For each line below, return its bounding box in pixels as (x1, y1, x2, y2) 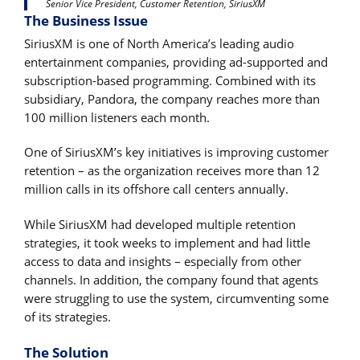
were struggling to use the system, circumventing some (24, 289, 329, 306)
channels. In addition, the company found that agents (24, 271, 318, 288)
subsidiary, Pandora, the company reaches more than (24, 91, 320, 107)
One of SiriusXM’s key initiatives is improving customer (24, 144, 329, 161)
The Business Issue (24, 10, 148, 30)
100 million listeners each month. (24, 109, 210, 125)
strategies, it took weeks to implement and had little (24, 234, 310, 251)
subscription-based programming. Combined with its (24, 72, 316, 88)
